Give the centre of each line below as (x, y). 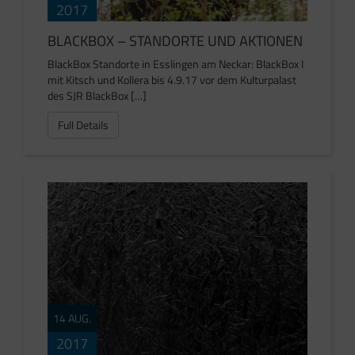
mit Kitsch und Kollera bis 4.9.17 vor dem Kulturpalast (172, 79)
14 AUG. (72, 319)
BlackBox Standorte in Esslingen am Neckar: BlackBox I (176, 63)
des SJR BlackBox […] (97, 95)
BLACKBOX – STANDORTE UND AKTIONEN (175, 40)
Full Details (83, 124)
